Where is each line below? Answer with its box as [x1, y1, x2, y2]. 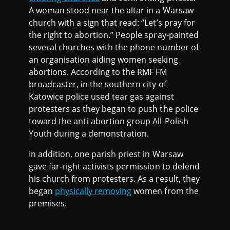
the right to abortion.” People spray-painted [29, 29, 199, 41]
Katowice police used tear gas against [29, 90, 174, 102]
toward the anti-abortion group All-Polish [29, 115, 188, 127]
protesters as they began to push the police [29, 103, 198, 114]
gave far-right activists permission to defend [29, 160, 200, 172]
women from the [131, 185, 199, 197]
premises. [29, 197, 69, 209]
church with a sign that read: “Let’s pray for [29, 16, 195, 28]
